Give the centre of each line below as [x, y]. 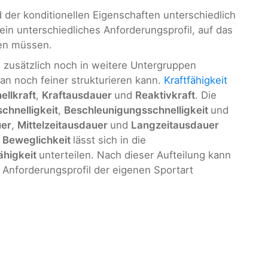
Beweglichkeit [38, 140]
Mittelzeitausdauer [64, 125]
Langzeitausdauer [175, 125]
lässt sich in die [109, 140]
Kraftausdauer [78, 95]
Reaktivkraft [165, 95]
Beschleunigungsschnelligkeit [137, 110]
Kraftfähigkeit [196, 80]
